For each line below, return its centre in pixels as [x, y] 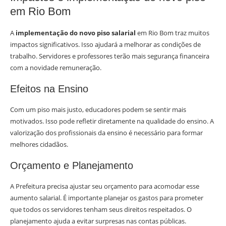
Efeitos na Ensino [49, 89]
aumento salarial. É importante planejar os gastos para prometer [107, 198]
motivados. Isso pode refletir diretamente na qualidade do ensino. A [112, 121]
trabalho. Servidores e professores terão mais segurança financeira [110, 56]
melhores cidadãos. [39, 145]
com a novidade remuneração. [56, 68]
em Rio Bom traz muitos [173, 33]
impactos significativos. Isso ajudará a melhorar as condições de [105, 45]
